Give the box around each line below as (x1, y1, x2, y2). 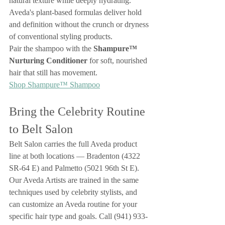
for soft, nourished (87, 56, 149, 65)
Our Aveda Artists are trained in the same (9, 176, 141, 184)
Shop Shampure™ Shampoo (9, 80, 100, 89)
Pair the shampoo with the (9, 44, 93, 53)
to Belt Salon (9, 123, 73, 136)
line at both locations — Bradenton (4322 (9, 152, 142, 160)
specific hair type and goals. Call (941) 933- (9, 212, 148, 220)
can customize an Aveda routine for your (9, 200, 139, 208)
